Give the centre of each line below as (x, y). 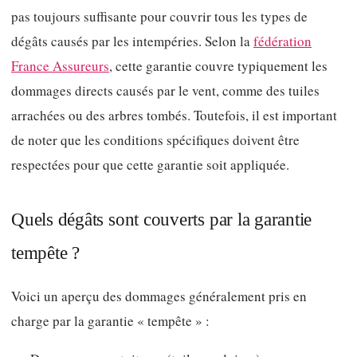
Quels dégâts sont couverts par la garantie (162, 220)
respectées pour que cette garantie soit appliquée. (150, 165)
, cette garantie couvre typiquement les (218, 66)
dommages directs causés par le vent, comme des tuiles (165, 91)
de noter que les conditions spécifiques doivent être (155, 140)
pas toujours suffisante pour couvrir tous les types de (159, 17)
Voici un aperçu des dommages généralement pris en (159, 296)
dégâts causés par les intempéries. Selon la (132, 41)
